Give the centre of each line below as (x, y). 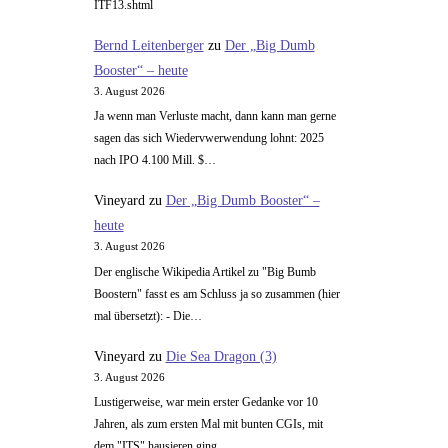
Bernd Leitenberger (148, 45)
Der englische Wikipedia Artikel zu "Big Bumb (204, 271)
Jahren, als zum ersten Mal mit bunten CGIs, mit (208, 424)
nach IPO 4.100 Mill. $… (154, 160)
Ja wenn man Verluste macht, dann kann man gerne (214, 116)
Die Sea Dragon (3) (221, 356)
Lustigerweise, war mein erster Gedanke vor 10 (205, 402)
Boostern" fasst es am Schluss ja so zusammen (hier (216, 293)
